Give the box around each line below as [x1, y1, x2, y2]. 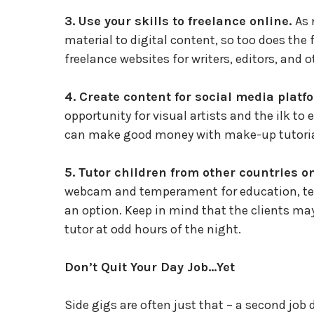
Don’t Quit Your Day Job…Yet [64, 259, 235, 275]
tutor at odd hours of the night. [64, 221, 241, 237]
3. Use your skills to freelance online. [64, 13, 295, 29]
